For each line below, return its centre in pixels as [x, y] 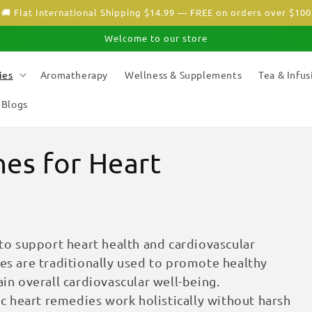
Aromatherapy [74, 75]
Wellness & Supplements [183, 75]
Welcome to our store [156, 38]
